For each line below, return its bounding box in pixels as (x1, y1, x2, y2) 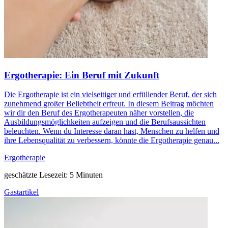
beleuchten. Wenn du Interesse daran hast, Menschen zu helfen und (4, 127, 219, 136)
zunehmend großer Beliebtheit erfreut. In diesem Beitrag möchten (4, 99, 214, 108)
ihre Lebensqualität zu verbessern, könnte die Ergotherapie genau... (4, 136, 219, 145)
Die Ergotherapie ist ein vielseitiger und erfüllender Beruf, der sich (4, 90, 217, 99)
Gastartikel (4, 188, 39, 197)
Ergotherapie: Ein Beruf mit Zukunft (4, 69, 159, 80)
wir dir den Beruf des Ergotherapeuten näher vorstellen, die (4, 108, 194, 118)
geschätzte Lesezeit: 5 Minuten (4, 170, 103, 180)
